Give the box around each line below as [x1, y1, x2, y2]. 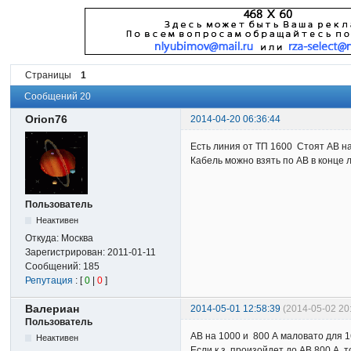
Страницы [25, 70, 72, 81]
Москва [61, 232, 94, 244]
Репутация [25, 274, 74, 286]
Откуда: [25, 232, 62, 244]
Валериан [25, 302, 80, 315]
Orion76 [25, 112, 68, 125]
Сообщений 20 [24, 91, 92, 103]
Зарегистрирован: [25, 246, 108, 258]
